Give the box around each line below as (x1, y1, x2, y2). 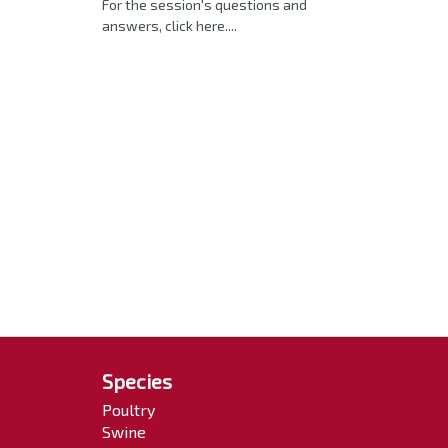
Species (102, 369, 172, 393)
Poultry (102, 400, 155, 419)
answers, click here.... (102, 17, 237, 35)
